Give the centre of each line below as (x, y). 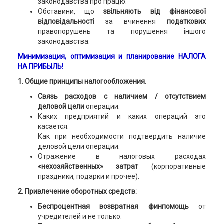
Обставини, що (70, 12)
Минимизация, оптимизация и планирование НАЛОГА (112, 57)
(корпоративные (179, 167)
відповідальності (66, 22)
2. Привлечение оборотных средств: (77, 192)
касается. (53, 127)
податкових (187, 22)
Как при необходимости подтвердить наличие (122, 137)
